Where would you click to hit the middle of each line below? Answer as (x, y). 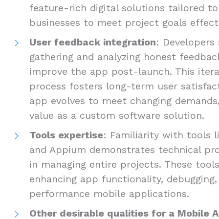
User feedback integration (93, 42)
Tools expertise (66, 135)
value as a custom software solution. (117, 115)
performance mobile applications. (109, 193)
